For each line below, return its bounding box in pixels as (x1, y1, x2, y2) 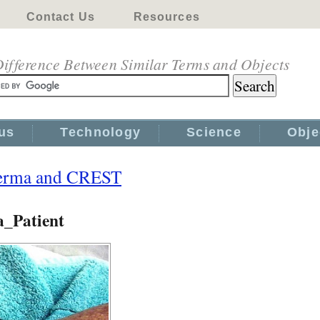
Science (186, 125, 241, 139)
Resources (133, 11, 200, 23)
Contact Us (26, 11, 95, 23)
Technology (60, 125, 141, 139)
